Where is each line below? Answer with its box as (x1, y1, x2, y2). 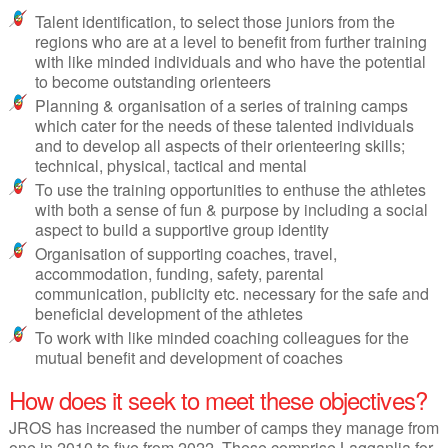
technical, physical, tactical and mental (34, 153, 307, 177)
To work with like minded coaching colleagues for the (34, 325, 409, 349)
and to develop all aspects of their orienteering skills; (34, 133, 405, 157)
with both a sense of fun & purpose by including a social (34, 197, 428, 221)
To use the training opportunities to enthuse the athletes (34, 177, 426, 201)
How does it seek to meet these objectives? (8, 381, 427, 417)
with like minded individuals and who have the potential (34, 49, 426, 73)
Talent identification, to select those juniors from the (34, 9, 395, 33)
